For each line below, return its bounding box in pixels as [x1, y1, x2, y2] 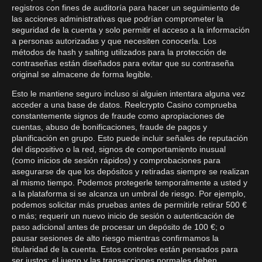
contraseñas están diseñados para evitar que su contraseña [12, 58, 234, 68]
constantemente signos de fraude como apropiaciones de [12, 111, 225, 120]
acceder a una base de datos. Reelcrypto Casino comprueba [12, 100, 237, 109]
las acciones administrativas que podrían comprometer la [12, 14, 223, 23]
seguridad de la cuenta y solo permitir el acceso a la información [12, 25, 250, 35]
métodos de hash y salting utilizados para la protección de [12, 47, 226, 57]
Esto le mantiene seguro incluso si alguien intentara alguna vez [12, 89, 245, 98]
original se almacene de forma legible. [12, 70, 153, 79]
